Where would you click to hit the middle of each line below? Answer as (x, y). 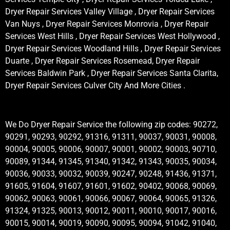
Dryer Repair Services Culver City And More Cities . (95, 85)
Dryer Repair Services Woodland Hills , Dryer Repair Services (113, 48)
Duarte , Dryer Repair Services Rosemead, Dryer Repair (102, 61)
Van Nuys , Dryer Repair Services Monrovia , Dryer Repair (107, 24)
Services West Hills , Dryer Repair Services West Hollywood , (112, 36)
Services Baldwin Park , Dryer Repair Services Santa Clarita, (112, 73)
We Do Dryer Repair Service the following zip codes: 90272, (111, 125)
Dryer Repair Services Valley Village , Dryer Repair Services (110, 11)
